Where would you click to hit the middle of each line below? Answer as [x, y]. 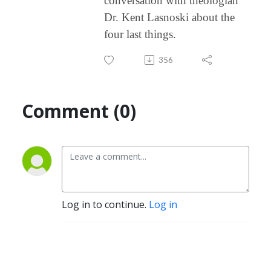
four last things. [140, 34]
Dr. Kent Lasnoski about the [169, 17]
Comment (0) [79, 111]
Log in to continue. [105, 204]
